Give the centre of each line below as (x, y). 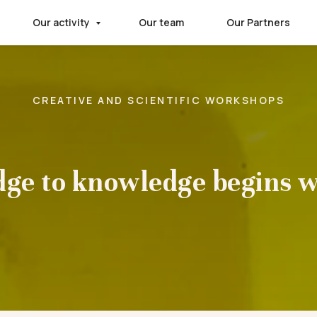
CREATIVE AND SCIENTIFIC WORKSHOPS (158, 100)
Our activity (62, 22)
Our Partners (258, 22)
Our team (161, 22)
